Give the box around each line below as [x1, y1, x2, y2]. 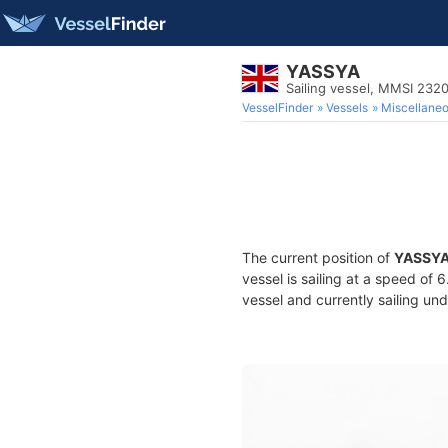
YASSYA [286, 61, 360, 82]
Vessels [326, 100, 368, 115]
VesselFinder [242, 100, 313, 115]
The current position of [242, 249, 394, 266]
